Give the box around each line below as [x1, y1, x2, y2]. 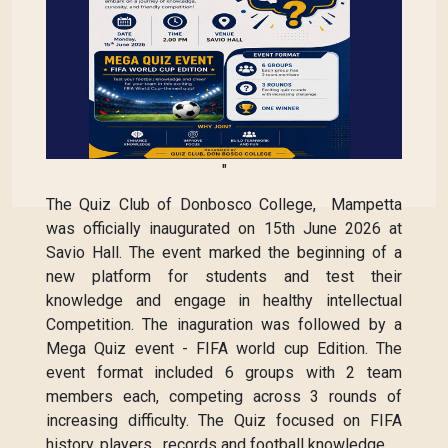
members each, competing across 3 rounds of [46, 387, 402, 406]
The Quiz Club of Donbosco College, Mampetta [46, 195, 402, 214]
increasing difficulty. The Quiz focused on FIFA [46, 411, 402, 430]
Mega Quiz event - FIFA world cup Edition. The [46, 339, 402, 358]
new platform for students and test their [46, 267, 402, 286]
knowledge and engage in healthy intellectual [46, 291, 402, 310]
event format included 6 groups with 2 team [46, 363, 402, 382]
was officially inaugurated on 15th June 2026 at [46, 219, 402, 238]
